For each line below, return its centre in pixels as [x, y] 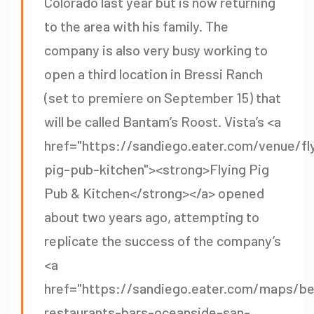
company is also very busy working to [156, 50]
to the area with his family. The [136, 26]
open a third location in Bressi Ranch [153, 74]
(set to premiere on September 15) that [163, 98]
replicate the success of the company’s [163, 241]
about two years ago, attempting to [152, 217]
